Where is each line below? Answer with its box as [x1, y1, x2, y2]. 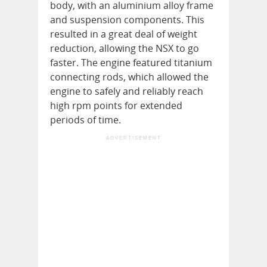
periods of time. [50, 113, 121, 126]
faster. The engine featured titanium [50, 56, 212, 69]
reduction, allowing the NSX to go [50, 42, 199, 55]
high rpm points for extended [50, 99, 182, 112]
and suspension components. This [50, 13, 204, 26]
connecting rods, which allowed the [50, 70, 209, 83]
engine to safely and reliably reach [50, 85, 203, 98]
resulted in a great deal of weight [50, 27, 197, 41]
